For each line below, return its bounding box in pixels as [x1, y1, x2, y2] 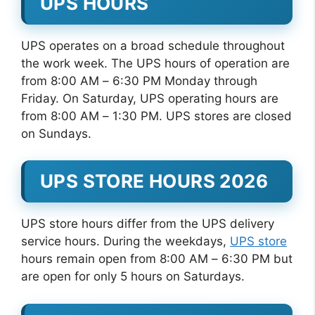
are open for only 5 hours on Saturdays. [21, 269, 245, 283]
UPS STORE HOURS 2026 [40, 170, 268, 192]
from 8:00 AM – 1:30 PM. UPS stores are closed [21, 108, 292, 123]
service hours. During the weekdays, [21, 234, 230, 248]
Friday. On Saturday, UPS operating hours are [21, 91, 278, 105]
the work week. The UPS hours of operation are [21, 56, 290, 70]
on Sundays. [21, 126, 91, 141]
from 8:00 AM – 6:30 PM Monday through [21, 73, 257, 88]
